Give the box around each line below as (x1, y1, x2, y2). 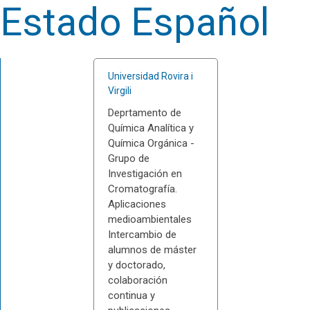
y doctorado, (107, 259, 165, 271)
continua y (107, 289, 155, 302)
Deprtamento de (107, 107, 181, 119)
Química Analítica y (107, 122, 194, 134)
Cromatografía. (107, 183, 177, 195)
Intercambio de (107, 228, 176, 241)
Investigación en (107, 167, 182, 180)
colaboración (107, 274, 167, 286)
